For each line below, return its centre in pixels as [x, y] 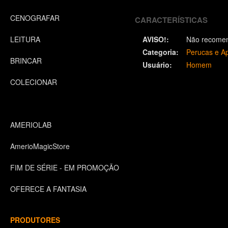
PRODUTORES [35, 220]
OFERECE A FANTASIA [48, 189]
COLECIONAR [34, 82]
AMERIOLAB [31, 125]
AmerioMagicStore [40, 146]
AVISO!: [156, 39]
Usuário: [157, 65]
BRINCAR [26, 61]
